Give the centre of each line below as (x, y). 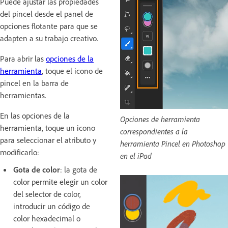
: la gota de (79, 169)
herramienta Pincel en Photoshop (173, 143)
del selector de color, (47, 194)
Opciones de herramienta (160, 119)
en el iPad (136, 155)
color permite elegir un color (60, 181)
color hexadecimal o (47, 218)
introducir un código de (52, 206)
